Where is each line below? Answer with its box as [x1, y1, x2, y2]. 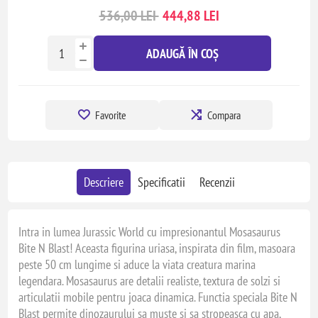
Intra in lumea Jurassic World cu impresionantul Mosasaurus [18, 224, 281, 240]
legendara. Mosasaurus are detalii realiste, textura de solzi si [18, 273, 281, 289]
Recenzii [199, 174, 235, 190]
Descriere [83, 174, 124, 190]
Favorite [95, 108, 126, 122]
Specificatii [137, 174, 185, 190]
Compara [207, 108, 241, 122]
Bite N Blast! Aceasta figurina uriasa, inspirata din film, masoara [18, 240, 296, 256]
